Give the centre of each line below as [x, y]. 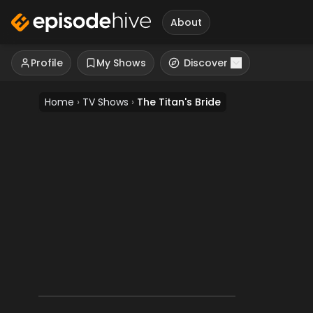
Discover [206, 63]
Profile [47, 63]
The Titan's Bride [179, 102]
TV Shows [105, 102]
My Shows [121, 63]
